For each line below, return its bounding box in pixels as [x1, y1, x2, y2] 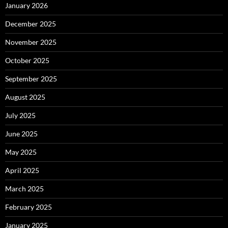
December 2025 [5, 19, 56, 28]
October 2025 [5, 56, 49, 65]
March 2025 [5, 184, 44, 193]
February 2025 [5, 203, 52, 212]
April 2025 [5, 166, 39, 175]
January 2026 [5, 1, 48, 10]
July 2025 [5, 111, 36, 120]
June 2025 [5, 129, 38, 138]
